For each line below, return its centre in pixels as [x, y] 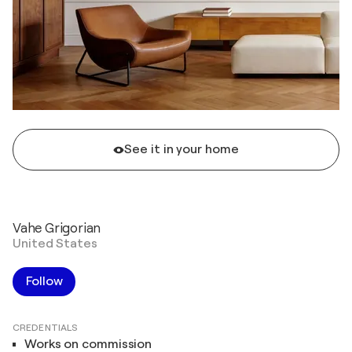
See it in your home [181, 149]
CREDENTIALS [46, 328]
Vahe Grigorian [57, 228]
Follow [44, 281]
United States [55, 244]
